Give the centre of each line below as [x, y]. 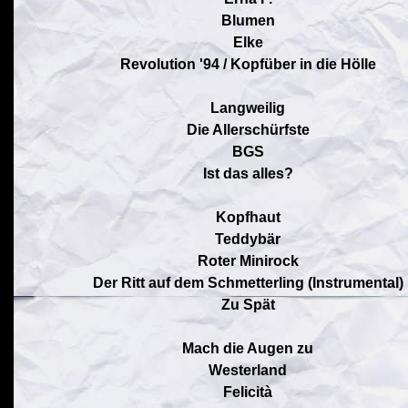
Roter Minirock [248, 261]
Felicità [248, 392]
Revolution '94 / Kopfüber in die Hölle [248, 64]
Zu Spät [248, 305]
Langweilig [248, 108]
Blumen [248, 20]
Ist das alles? [248, 173]
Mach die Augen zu [248, 348]
